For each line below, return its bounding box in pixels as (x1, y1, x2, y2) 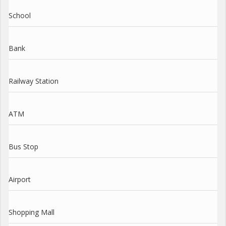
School (9, 10, 31, 20)
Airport (9, 174, 31, 184)
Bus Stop (9, 141, 38, 151)
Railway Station (9, 76, 59, 86)
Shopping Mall (9, 207, 54, 217)
